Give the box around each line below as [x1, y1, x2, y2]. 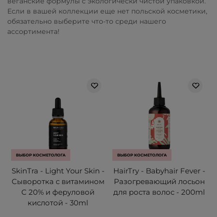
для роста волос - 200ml [113, 187, 205, 197]
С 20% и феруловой [21, 187, 94, 197]
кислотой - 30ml [28, 198, 88, 208]
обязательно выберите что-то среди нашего [7, 17, 166, 26]
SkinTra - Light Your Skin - [11, 166, 105, 176]
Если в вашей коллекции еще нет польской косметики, [7, 7, 207, 16]
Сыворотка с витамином [11, 177, 105, 186]
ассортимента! [7, 27, 60, 36]
